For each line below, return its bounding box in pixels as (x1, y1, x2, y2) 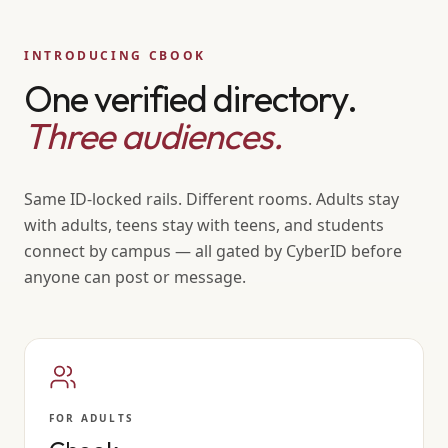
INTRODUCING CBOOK (24, 47, 206, 64)
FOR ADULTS (49, 411, 134, 425)
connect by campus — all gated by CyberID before (24, 240, 402, 262)
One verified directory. (24, 76, 358, 121)
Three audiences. (24, 113, 282, 158)
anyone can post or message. (24, 266, 246, 288)
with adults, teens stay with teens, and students (24, 214, 384, 236)
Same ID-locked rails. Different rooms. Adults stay (24, 188, 399, 210)
